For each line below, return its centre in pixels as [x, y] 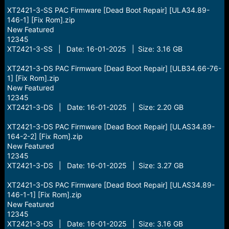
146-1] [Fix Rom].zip [41, 20]
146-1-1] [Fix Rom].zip [44, 194]
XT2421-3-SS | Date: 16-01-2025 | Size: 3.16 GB [95, 49]
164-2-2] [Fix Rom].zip [45, 136]
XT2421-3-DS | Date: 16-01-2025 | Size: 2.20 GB [95, 107]
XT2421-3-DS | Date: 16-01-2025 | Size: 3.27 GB [95, 165]
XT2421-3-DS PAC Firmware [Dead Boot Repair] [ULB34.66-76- [114, 68]
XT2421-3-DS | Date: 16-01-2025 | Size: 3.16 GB [95, 224]
